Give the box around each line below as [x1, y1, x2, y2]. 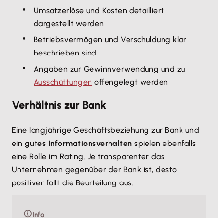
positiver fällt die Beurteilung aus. [12, 178, 134, 187]
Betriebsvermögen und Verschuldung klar [34, 35, 187, 44]
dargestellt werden [34, 19, 104, 28]
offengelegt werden [92, 77, 168, 87]
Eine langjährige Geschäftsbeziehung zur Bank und [12, 126, 200, 135]
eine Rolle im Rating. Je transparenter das [12, 152, 165, 161]
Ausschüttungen [34, 77, 92, 87]
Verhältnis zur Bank [12, 98, 106, 111]
